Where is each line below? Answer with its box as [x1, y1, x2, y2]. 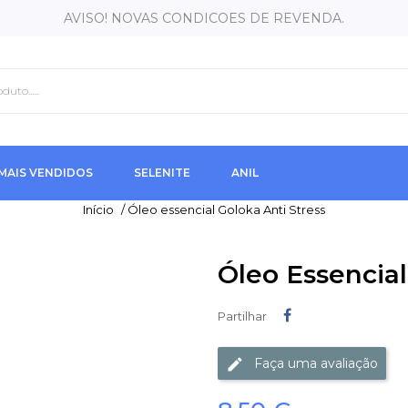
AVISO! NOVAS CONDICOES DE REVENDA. [64, 10, 344, 26]
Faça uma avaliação [254, 354, 378, 372]
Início [83, 202, 114, 217]
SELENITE [134, 166, 190, 179]
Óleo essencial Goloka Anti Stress [127, 202, 325, 217]
